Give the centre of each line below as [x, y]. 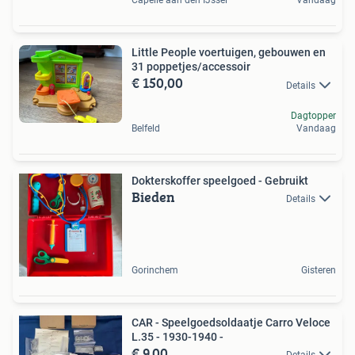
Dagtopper [313, 115]
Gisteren [319, 270]
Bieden [153, 197]
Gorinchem [155, 270]
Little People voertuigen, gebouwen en [229, 53]
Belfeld [146, 128]
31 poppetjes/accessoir [191, 67]
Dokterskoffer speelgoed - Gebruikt [220, 180]
